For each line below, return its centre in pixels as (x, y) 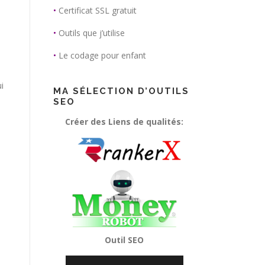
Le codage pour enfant (102, 55)
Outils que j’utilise (92, 33)
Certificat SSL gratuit (98, 10)
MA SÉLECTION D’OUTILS (121, 91)
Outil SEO (124, 240)
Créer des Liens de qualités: (124, 122)
